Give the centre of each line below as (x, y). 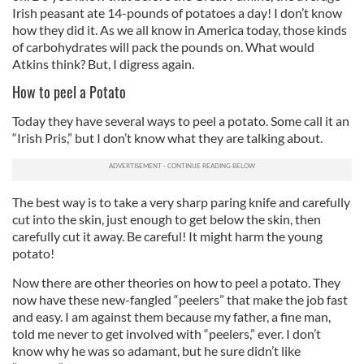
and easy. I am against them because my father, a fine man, (171, 316)
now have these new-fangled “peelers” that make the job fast (180, 299)
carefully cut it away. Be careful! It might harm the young (167, 236)
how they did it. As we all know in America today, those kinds (180, 30)
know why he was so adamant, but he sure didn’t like (156, 351)
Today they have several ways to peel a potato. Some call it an (181, 121)
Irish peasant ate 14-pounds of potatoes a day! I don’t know (177, 13)
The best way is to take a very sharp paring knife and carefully (181, 202)
